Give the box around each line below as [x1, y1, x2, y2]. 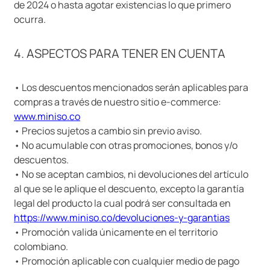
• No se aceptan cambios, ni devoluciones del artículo [14, 168, 248, 181]
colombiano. [14, 240, 68, 254]
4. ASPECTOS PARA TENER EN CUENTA [14, 45, 225, 61]
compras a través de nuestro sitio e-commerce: [14, 95, 221, 109]
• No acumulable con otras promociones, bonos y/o [14, 139, 237, 152]
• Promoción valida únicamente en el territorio [14, 225, 218, 239]
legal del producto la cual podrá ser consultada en [14, 196, 231, 210]
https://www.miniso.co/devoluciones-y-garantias [14, 211, 230, 225]
